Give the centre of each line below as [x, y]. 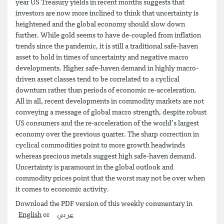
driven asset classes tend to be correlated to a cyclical [97, 79]
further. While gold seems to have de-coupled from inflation [108, 35]
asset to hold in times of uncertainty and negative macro [102, 57]
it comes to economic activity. [63, 189]
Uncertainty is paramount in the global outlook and [94, 167]
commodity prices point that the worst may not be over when [110, 178]
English [30, 215]
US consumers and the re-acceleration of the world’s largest [107, 123]
